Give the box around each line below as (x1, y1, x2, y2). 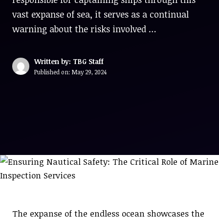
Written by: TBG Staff (34, 57, 104, 66)
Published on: (34, 68, 72, 76)
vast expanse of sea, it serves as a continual (12, 8, 189, 20)
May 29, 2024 (72, 68, 107, 76)
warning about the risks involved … (12, 23, 156, 35)
